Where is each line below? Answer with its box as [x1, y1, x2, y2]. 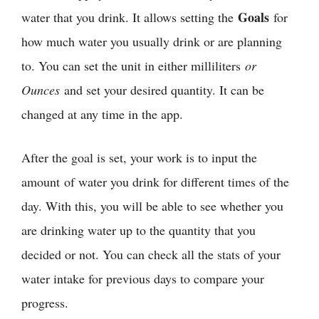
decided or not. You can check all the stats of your [21, 245, 281, 263]
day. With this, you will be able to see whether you [21, 197, 283, 214]
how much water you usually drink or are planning [21, 32, 282, 50]
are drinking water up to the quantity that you [21, 221, 256, 239]
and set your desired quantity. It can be [60, 80, 264, 98]
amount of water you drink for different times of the [21, 172, 289, 190]
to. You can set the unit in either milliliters [21, 56, 241, 74]
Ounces [21, 80, 60, 98]
